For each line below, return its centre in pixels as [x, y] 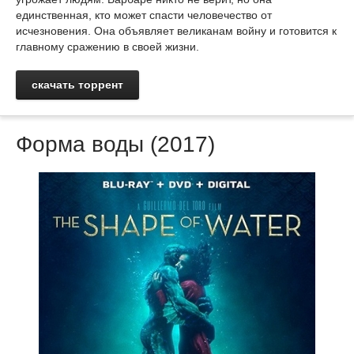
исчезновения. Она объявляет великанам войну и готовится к [176, 31]
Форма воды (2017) [115, 144]
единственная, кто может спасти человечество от [144, 15]
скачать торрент [77, 85]
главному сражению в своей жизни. [107, 47]
